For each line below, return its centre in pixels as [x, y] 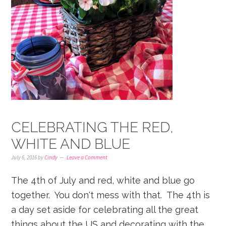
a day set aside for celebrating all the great [105, 210]
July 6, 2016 [24, 157]
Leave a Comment [87, 157]
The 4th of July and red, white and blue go [103, 180]
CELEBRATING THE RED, [93, 127]
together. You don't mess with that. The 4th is [111, 195]
